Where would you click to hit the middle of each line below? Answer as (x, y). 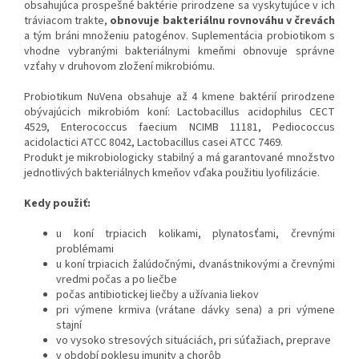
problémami (85, 250)
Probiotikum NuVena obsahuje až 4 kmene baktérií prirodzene (179, 97)
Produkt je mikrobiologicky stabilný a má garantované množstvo (179, 158)
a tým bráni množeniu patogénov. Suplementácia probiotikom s (179, 36)
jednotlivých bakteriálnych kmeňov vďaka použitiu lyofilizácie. (172, 173)
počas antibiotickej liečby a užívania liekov (157, 295)
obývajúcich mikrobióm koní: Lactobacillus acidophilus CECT (179, 113)
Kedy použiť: (57, 204)
